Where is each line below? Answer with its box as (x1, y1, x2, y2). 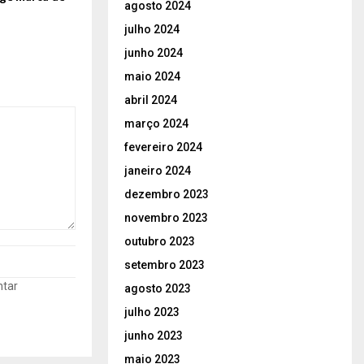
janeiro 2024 (124, 163, 191, 177)
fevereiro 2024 (124, 140, 202, 154)
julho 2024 (124, 22, 180, 36)
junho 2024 (124, 45, 183, 59)
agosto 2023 (124, 281, 191, 295)
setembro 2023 (124, 258, 205, 271)
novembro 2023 (124, 210, 208, 224)
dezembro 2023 (124, 187, 209, 201)
